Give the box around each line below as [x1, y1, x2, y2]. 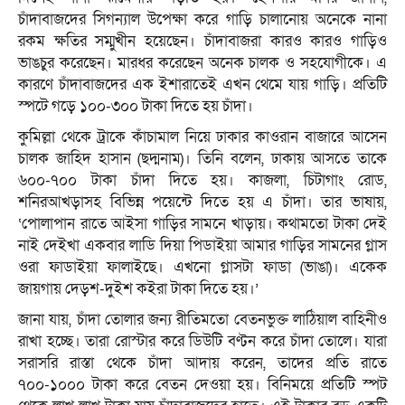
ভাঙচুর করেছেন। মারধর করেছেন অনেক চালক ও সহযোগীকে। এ [18, 52, 387, 74]
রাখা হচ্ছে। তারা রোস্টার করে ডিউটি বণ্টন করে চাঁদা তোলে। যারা [18, 331, 387, 353]
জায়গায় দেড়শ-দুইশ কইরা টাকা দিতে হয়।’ [18, 278, 259, 300]
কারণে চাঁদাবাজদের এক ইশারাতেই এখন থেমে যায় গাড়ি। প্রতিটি [18, 74, 387, 96]
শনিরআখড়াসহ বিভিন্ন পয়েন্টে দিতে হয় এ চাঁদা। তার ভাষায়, [18, 192, 387, 213]
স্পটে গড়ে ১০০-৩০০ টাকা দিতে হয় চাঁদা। [18, 96, 253, 118]
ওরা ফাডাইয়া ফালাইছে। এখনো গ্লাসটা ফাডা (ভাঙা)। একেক [18, 257, 387, 278]
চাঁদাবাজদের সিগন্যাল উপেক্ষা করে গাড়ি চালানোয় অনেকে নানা [18, 9, 387, 31]
